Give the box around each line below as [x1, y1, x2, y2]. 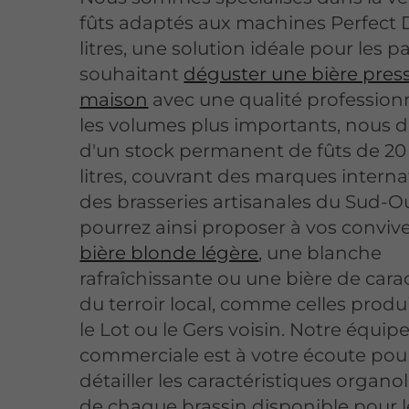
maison [79, 88, 149, 110]
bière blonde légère [79, 241, 259, 264]
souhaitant [79, 62, 184, 85]
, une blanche [258, 241, 383, 264]
